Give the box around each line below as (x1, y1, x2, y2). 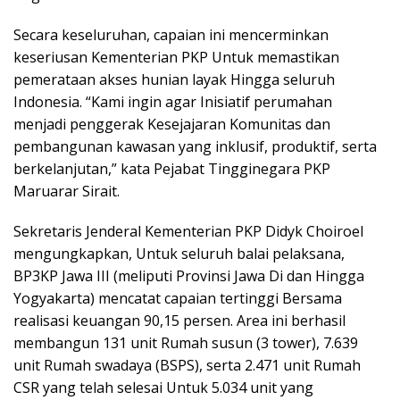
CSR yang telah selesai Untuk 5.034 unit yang (13, 378, 313, 398)
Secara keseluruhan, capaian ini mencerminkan (13, 25, 329, 46)
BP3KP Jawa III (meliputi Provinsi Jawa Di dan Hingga (13, 266, 364, 287)
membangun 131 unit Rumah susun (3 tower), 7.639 (13, 333, 358, 354)
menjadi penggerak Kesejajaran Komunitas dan (13, 114, 330, 135)
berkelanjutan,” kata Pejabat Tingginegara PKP (13, 159, 330, 179)
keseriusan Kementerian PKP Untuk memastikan (13, 47, 339, 68)
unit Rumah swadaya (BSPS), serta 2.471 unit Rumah (13, 355, 361, 376)
